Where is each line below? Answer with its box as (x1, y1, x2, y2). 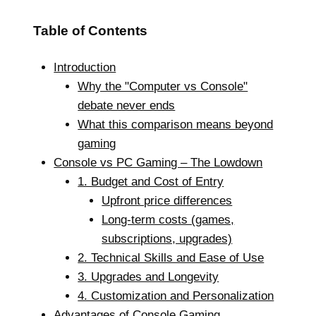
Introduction (54, 60, 116, 74)
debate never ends (78, 98, 176, 112)
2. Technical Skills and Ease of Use (78, 250, 265, 265)
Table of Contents (32, 23, 147, 38)
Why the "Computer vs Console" (78, 79, 248, 93)
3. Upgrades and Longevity (78, 269, 219, 284)
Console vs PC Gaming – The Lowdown (54, 155, 263, 169)
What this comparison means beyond (78, 117, 274, 131)
